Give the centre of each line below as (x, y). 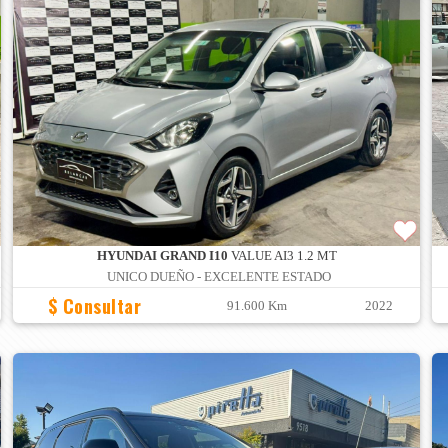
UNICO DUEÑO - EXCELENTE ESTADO (219, 276)
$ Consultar (94, 305)
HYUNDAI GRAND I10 (162, 255)
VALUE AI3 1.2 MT (282, 255)
